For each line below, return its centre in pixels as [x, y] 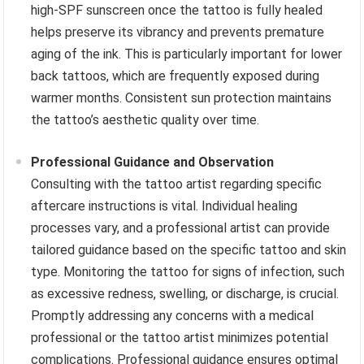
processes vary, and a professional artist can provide [181, 227]
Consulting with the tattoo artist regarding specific [177, 184]
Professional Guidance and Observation [153, 162]
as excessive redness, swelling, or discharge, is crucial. [185, 293]
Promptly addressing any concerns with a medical [173, 315]
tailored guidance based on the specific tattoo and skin [189, 249]
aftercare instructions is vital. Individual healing [165, 206]
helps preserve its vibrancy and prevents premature [178, 32]
